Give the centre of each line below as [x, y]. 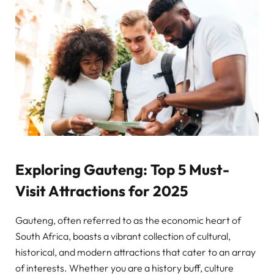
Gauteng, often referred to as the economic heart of [128, 220]
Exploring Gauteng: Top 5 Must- [122, 169]
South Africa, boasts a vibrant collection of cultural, [123, 236]
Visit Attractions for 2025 [102, 191]
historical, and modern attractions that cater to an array [135, 252]
